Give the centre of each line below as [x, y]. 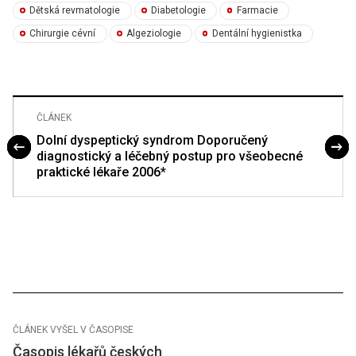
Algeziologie [153, 34]
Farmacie [257, 11]
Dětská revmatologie [75, 11]
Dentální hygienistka [257, 34]
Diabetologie [178, 11]
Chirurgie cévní [63, 34]
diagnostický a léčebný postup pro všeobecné [170, 157]
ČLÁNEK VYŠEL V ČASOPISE [73, 330]
